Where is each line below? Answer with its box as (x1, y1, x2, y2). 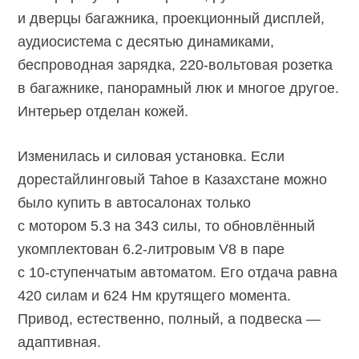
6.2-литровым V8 (123, 240, 237, 257)
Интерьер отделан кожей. (18, 103, 189, 119)
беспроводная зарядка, (18, 56, 180, 73)
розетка (278, 56, 333, 73)
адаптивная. (18, 333, 102, 350)
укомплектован (18, 240, 123, 257)
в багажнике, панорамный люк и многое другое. (18, 79, 340, 96)
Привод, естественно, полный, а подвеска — (18, 310, 321, 327)
